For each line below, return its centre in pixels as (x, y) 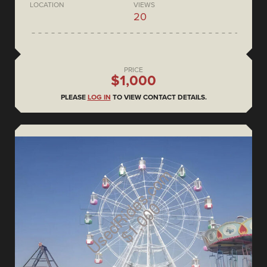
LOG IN (99, 97)
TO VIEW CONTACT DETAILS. (159, 97)
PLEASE (74, 97)
